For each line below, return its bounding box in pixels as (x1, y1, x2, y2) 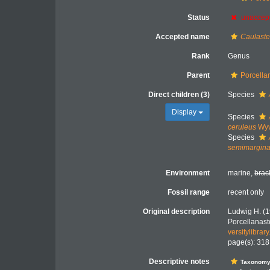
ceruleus (228, 123, 257, 131)
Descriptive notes (149, 257, 210, 266)
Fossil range (168, 188, 210, 196)
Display (172, 108, 199, 116)
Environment (166, 169, 210, 177)
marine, (228, 169, 255, 177)
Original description (143, 207, 210, 216)
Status (187, 13, 210, 22)
